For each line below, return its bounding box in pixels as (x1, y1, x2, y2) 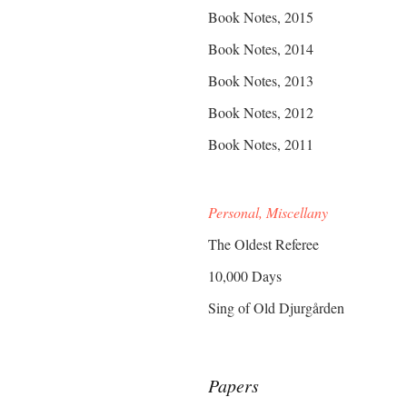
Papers (208, 373, 260, 397)
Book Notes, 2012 (208, 103, 314, 122)
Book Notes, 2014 (208, 39, 314, 58)
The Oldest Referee (208, 234, 320, 253)
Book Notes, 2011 (208, 134, 314, 154)
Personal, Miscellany (208, 203, 329, 222)
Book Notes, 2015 (208, 7, 314, 26)
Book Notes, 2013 (208, 71, 314, 90)
